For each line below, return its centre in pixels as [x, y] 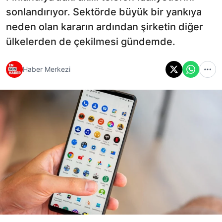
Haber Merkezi [47, 69]
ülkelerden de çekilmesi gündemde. [91, 41]
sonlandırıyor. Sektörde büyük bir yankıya [104, 12]
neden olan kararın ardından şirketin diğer [105, 27]
